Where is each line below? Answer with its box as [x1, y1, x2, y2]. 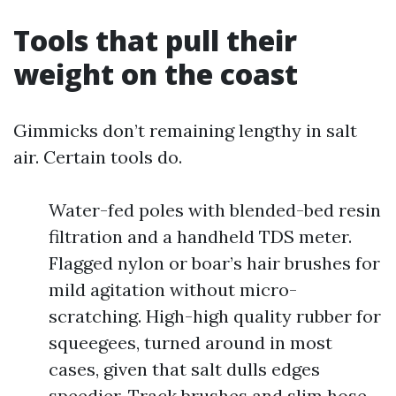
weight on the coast [13, 55, 298, 93]
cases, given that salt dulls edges [49, 358, 320, 380]
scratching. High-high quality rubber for [49, 305, 381, 327]
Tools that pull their [13, 21, 297, 59]
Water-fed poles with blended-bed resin [49, 199, 381, 221]
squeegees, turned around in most [49, 331, 332, 354]
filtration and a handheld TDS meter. [49, 225, 352, 247]
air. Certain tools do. [13, 146, 182, 168]
